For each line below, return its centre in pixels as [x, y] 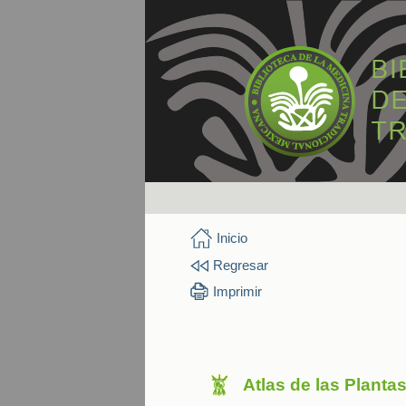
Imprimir [237, 291]
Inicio [232, 238]
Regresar [241, 265]
